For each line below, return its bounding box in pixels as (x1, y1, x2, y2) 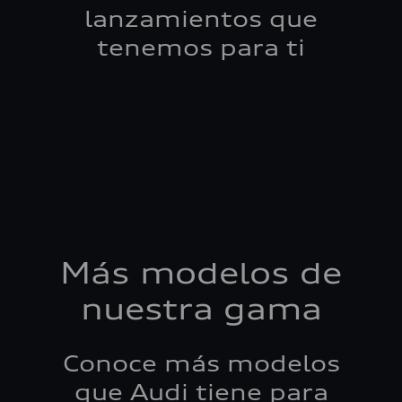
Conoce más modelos (62, 350, 340, 377)
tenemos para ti (97, 34, 305, 61)
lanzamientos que (84, 5, 318, 32)
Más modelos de (60, 256, 342, 291)
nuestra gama (80, 292, 322, 327)
